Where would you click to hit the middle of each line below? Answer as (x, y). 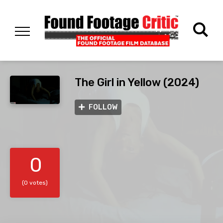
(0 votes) (35, 183)
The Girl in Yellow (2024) (137, 83)
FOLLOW (103, 108)
